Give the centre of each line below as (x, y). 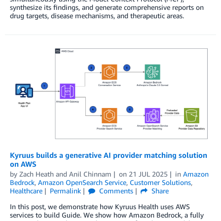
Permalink (65, 190)
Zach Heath (37, 174)
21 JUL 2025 (148, 174)
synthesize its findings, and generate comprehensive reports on (107, 7)
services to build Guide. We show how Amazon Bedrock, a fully (107, 215)
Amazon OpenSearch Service (82, 182)
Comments (115, 190)
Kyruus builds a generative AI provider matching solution (109, 155)
